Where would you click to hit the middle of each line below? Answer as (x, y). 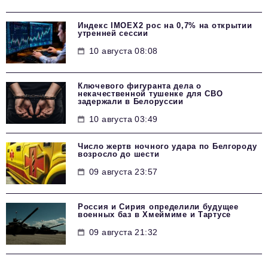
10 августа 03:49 (124, 119)
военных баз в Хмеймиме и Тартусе (155, 215)
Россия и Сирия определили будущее (158, 207)
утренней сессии (113, 33)
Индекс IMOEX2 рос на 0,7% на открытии (165, 26)
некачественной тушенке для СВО (150, 94)
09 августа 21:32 (124, 232)
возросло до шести (119, 154)
